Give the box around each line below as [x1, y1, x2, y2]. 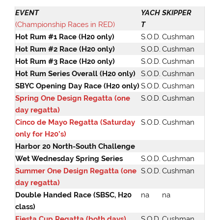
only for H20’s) [15, 129, 67, 138]
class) [15, 202, 36, 211]
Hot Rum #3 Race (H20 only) [15, 56, 115, 66]
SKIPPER [162, 8, 192, 17]
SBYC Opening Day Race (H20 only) [15, 81, 140, 90]
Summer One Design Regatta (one [15, 166, 137, 175]
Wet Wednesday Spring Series [15, 154, 123, 163]
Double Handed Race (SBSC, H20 [15, 190, 132, 199]
